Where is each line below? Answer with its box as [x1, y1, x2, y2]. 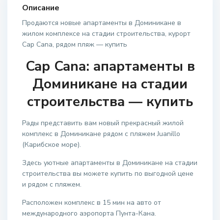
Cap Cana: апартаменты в [25, 57, 195, 76]
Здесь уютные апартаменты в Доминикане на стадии [22, 158, 197, 167]
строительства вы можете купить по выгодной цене [22, 169, 193, 178]
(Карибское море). [22, 140, 81, 149]
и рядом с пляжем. [22, 180, 82, 189]
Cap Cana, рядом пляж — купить [22, 40, 127, 49]
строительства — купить [27, 92, 193, 111]
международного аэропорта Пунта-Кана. [22, 209, 156, 218]
